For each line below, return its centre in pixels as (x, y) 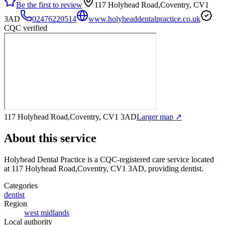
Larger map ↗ (159, 117)
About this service (50, 138)
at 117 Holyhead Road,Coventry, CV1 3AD (74, 168)
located (202, 159)
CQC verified (26, 28)
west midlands (47, 212)
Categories (21, 185)
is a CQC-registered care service (137, 159)
